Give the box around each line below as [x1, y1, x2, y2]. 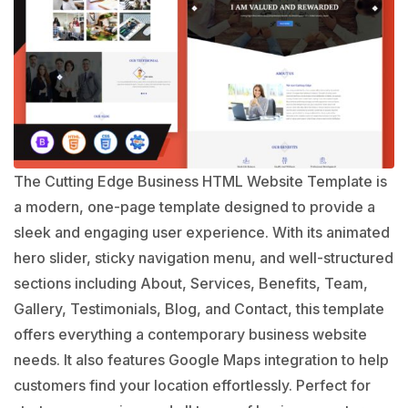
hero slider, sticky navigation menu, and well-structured [14, 249, 393, 268]
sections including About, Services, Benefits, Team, [14, 274, 368, 293]
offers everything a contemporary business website [14, 325, 367, 344]
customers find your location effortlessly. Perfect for [14, 376, 371, 395]
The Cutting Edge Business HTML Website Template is [14, 172, 387, 191]
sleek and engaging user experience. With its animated [14, 223, 390, 242]
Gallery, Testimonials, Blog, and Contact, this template [14, 300, 384, 319]
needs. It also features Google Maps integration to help [14, 351, 389, 370]
